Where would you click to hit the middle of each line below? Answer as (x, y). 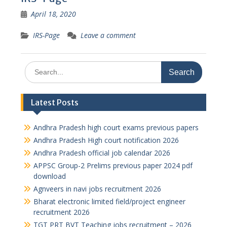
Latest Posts (54, 102)
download (49, 176)
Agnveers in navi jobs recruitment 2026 (97, 189)
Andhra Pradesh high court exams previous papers (116, 127)
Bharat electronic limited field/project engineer (109, 201)
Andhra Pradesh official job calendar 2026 (102, 153)
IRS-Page (46, 35)
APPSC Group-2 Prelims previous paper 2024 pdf (113, 165)
